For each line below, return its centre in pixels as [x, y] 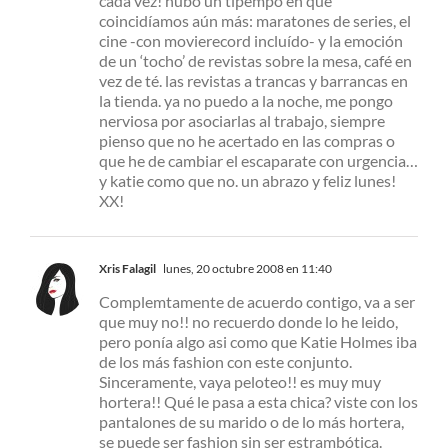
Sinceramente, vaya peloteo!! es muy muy [240, 382]
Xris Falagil [127, 269]
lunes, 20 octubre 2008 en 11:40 [246, 269]
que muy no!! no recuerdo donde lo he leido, [248, 322]
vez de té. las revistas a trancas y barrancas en [253, 81]
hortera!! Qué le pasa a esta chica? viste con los [258, 402]
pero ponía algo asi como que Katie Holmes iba [258, 342]
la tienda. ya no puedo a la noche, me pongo [246, 101]
